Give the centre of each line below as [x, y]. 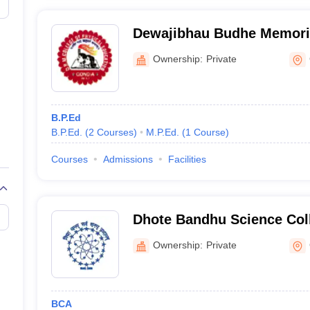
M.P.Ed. [162, 132]
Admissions [128, 159]
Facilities [187, 159]
